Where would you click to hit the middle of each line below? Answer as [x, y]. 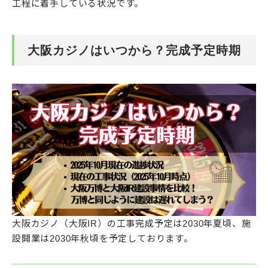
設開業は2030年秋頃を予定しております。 [103, 239]
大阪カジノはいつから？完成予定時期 [134, 51]
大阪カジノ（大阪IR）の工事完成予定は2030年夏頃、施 [132, 224]
